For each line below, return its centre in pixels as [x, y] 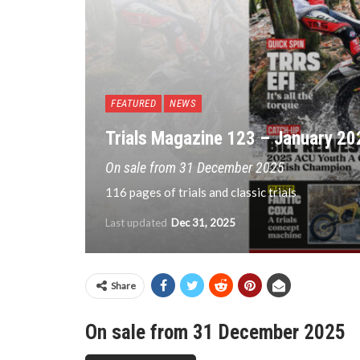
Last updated [137, 223]
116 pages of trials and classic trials [201, 192]
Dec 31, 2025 [203, 223]
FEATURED [133, 103]
